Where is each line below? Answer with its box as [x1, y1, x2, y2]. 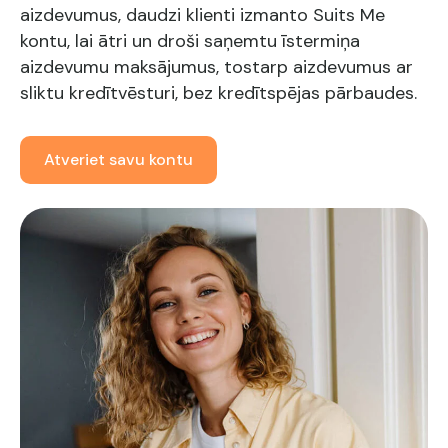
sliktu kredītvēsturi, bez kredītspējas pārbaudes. [20, 81, 417, 105]
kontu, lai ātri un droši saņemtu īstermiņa [20, 29, 360, 53]
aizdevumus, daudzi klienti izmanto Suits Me [20, 3, 385, 27]
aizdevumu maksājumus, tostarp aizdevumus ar [20, 55, 413, 79]
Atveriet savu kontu [44, 149, 193, 170]
